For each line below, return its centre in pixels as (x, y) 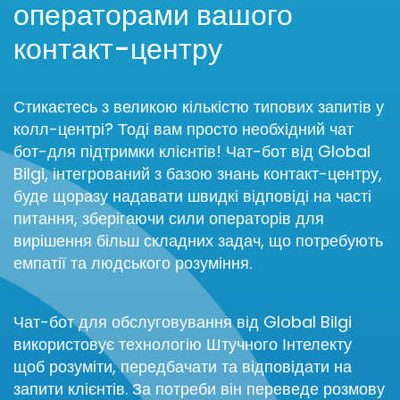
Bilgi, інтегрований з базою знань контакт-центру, (198, 173)
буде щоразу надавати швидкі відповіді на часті (192, 196)
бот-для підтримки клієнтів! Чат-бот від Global (192, 151)
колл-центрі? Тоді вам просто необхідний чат (183, 129)
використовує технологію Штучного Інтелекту (183, 344)
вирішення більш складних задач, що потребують (198, 240)
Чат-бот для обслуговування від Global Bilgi (183, 321)
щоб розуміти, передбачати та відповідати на (183, 366)
